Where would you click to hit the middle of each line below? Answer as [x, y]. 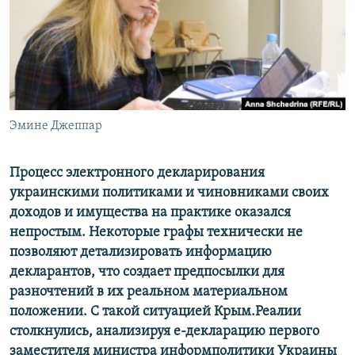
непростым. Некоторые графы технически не [156, 233]
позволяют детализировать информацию [141, 253]
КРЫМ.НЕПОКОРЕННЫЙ [84, 43]
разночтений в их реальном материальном [149, 292]
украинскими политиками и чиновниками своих [169, 193]
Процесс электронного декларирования [137, 174]
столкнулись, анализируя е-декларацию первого [164, 332]
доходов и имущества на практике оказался [150, 213]
